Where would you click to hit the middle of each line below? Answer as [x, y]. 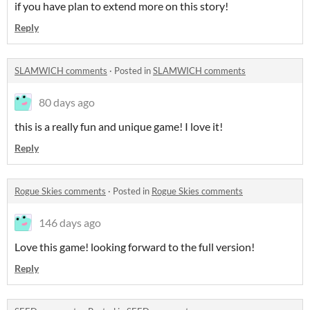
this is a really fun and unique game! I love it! [119, 127]
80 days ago [67, 102]
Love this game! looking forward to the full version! [135, 247]
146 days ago [70, 223]
